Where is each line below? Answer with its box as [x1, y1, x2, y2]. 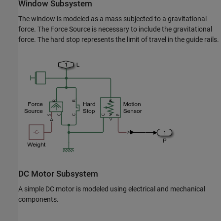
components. [18, 195, 59, 204]
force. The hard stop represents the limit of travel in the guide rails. [18, 35, 219, 43]
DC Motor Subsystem [18, 169, 98, 179]
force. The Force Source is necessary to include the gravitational [18, 25, 212, 33]
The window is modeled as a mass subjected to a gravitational [18, 14, 207, 23]
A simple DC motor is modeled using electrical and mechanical [18, 185, 205, 193]
